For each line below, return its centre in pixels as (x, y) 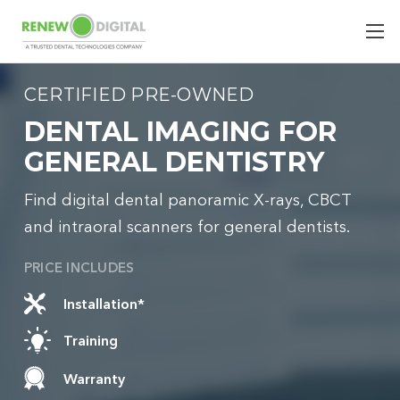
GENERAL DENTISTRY (174, 162)
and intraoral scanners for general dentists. (187, 227)
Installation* (104, 304)
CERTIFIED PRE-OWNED (139, 95)
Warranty (94, 378)
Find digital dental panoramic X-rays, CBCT (187, 200)
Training (90, 340)
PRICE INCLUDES (79, 267)
